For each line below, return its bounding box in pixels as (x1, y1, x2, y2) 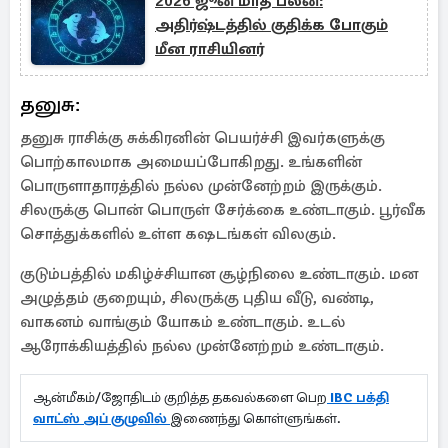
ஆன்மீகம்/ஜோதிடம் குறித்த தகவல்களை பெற (33, 389, 327, 406)
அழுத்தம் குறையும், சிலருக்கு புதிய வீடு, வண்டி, (20, 288, 374, 308)
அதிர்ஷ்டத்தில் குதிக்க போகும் (155, 15, 388, 35)
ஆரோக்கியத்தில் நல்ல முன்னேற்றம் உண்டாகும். (20, 336, 392, 356)
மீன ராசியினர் (155, 39, 264, 59)
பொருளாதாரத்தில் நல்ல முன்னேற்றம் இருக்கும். (20, 176, 382, 196)
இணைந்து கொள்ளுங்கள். (170, 410, 341, 427)
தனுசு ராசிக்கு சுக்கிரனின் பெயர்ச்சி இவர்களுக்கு (20, 128, 385, 148)
